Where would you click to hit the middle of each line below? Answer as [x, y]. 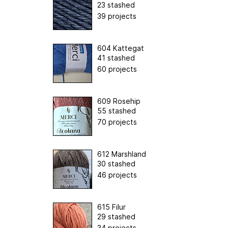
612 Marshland [122, 154]
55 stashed [117, 110]
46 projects [117, 175]
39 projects [117, 16]
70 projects [117, 122]
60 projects [117, 69]
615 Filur [111, 207]
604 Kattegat [121, 48]
